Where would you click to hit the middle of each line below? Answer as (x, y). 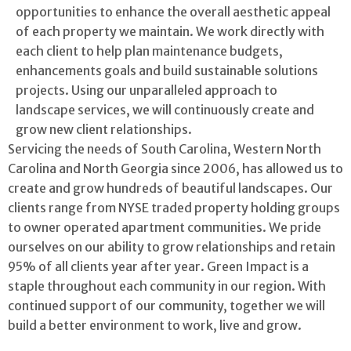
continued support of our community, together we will (166, 306)
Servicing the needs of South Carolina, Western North (165, 149)
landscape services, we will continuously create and (165, 110)
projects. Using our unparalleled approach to (147, 90)
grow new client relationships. (104, 130)
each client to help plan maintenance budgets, (149, 51)
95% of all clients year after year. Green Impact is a (158, 267)
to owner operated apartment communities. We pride (165, 228)
